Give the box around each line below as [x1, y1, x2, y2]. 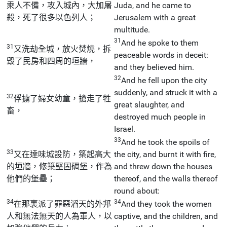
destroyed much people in [114, 111, 206, 122]
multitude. [114, 24, 150, 34]
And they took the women [121, 199, 212, 209]
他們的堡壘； [7, 173, 55, 183]
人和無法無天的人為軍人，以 [7, 211, 112, 221]
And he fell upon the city [121, 75, 207, 85]
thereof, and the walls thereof [114, 173, 218, 183]
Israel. [114, 124, 135, 134]
